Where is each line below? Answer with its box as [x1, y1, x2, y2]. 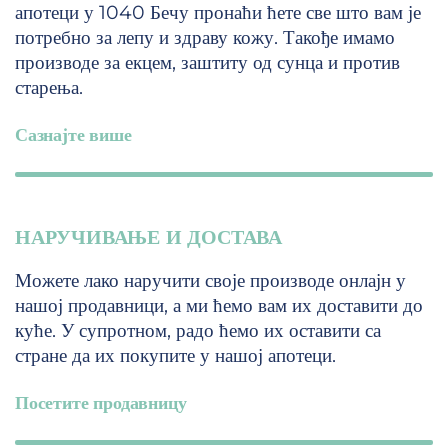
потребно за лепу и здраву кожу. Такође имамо [15, 26, 395, 50]
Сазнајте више [15, 124, 132, 147]
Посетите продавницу [15, 392, 187, 415]
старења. [15, 76, 83, 100]
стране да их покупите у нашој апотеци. [15, 344, 336, 368]
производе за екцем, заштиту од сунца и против [15, 51, 400, 75]
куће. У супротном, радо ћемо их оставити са [15, 319, 381, 343]
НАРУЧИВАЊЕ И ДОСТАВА [15, 225, 282, 250]
